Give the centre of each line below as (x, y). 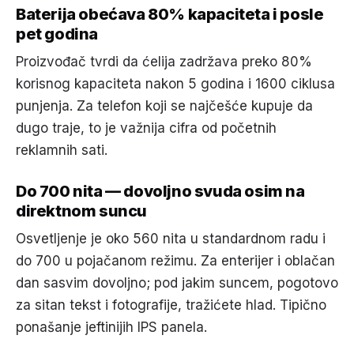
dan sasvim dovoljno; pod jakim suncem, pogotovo (177, 283)
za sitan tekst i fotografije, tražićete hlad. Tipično (171, 305)
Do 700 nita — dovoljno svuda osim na (160, 191)
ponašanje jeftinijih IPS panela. (111, 327)
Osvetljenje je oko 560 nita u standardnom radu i (171, 239)
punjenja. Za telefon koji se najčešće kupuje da (164, 106)
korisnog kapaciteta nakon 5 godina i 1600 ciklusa (175, 84)
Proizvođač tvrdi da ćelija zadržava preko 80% (164, 62)
